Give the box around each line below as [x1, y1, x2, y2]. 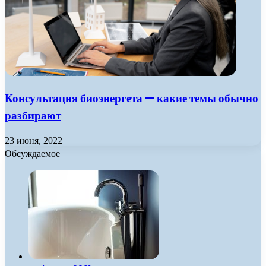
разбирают [5, 107, 61, 124]
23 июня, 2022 [5, 135, 62, 145]
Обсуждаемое [5, 146, 60, 160]
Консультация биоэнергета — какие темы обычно [5, 90, 258, 107]
